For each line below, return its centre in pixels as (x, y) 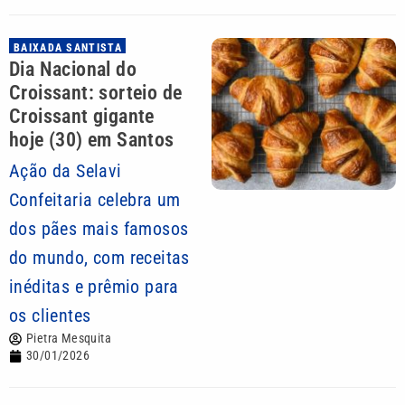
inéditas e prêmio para (94, 287)
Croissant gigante (82, 116)
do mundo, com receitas (99, 258)
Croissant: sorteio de (96, 93)
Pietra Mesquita (69, 338)
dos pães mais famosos (99, 229)
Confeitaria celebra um (95, 200)
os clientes (50, 316)
